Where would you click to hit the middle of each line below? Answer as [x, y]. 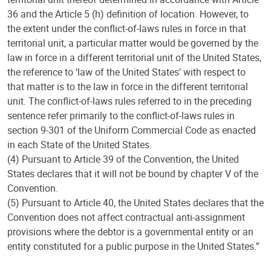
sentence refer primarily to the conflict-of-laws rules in [121, 116]
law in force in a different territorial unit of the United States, [134, 57]
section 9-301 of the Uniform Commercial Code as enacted [132, 130]
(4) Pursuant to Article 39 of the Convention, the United [123, 159]
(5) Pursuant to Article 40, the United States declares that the [135, 203]
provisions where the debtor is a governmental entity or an [130, 232]
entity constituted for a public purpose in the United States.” [133, 246]
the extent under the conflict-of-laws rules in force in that [127, 28]
